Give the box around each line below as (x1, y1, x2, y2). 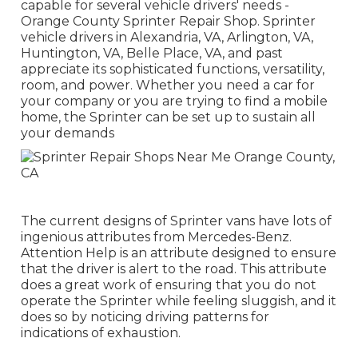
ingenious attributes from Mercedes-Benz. (20, 229, 292, 245)
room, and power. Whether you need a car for (20, 78, 315, 93)
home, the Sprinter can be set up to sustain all (20, 109, 316, 125)
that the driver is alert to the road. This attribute (20, 261, 327, 277)
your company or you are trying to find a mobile (20, 93, 328, 109)
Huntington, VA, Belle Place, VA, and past (20, 46, 283, 62)
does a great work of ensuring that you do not (20, 277, 316, 293)
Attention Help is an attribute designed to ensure (20, 245, 336, 261)
